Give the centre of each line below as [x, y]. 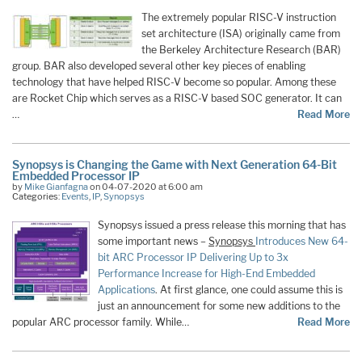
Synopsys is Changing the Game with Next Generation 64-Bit [175, 164]
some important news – [153, 241]
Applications [126, 289]
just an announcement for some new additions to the [219, 305]
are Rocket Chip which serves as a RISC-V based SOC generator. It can [177, 99]
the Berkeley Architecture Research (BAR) [241, 50]
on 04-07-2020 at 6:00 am [145, 186]
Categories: [37, 196]
